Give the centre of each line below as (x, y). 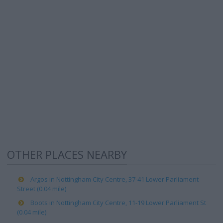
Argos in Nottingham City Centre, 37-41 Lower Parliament (114, 179)
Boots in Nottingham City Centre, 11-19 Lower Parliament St (118, 203)
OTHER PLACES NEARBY (67, 154)
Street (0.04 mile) (42, 189)
